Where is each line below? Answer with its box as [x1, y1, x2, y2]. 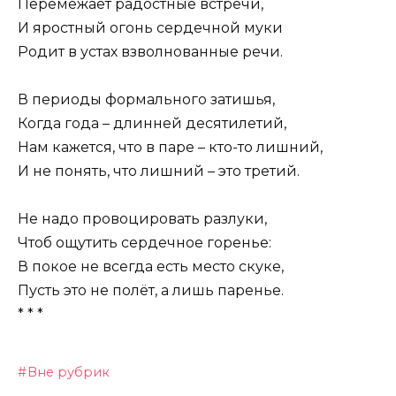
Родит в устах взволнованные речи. [18, 42, 283, 60]
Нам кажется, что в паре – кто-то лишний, [18, 139, 323, 156]
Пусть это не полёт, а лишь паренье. [18, 282, 284, 300]
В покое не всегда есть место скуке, [18, 258, 284, 276]
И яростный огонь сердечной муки [18, 19, 283, 36]
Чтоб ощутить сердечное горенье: [18, 234, 271, 252]
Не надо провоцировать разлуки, [18, 210, 267, 228]
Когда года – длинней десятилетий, [18, 115, 286, 133]
